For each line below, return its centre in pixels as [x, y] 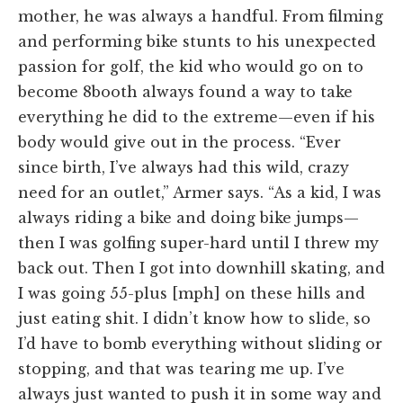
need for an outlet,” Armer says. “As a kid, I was [200, 192]
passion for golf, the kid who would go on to [191, 66]
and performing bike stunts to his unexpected [197, 41]
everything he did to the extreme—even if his [197, 116]
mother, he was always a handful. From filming [201, 16]
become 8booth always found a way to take [185, 91]
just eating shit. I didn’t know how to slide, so [194, 318]
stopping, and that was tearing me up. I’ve [181, 368]
